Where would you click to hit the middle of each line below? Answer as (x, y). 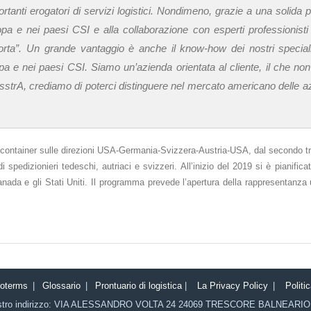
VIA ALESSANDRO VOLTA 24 (115, 304)
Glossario (61, 286)
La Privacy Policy (233, 286)
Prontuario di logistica (138, 286)
